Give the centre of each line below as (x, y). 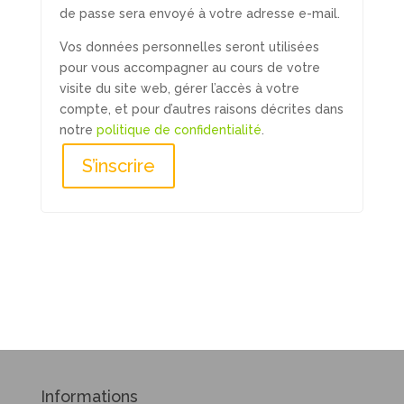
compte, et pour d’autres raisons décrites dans (201, 109)
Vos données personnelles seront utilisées (189, 47)
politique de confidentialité (179, 130)
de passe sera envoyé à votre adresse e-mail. (199, 14)
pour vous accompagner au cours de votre (189, 68)
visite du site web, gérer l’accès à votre (179, 88)
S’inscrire (118, 166)
